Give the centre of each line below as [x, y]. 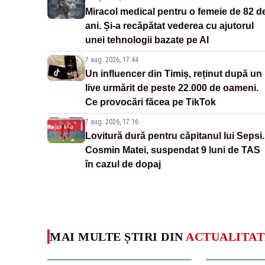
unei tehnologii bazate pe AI [147, 40]
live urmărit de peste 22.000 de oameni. [172, 88]
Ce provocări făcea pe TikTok [151, 102]
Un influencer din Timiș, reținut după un [174, 74]
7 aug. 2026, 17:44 [112, 60]
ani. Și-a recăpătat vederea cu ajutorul [169, 26]
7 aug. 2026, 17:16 [112, 122]
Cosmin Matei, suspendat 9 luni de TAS [173, 150]
